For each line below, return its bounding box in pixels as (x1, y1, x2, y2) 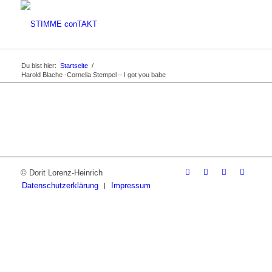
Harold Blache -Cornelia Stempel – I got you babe (21, 71, 166, 78)
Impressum (110, 181, 151, 190)
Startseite (59, 62, 88, 69)
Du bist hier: (21, 62, 56, 69)
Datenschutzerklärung (21, 181, 98, 190)
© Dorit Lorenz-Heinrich (20, 168, 103, 177)
